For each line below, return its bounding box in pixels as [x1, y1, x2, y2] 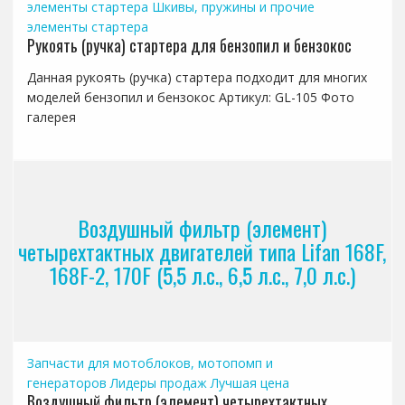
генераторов [26, 373, 107, 391]
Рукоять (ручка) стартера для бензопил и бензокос [26, 33, 352, 57]
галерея [26, 108, 76, 126]
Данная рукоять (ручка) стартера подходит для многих [26, 68, 367, 86]
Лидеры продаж [109, 373, 207, 391]
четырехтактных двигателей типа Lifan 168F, [18, 234, 387, 268]
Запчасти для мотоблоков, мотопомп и [26, 353, 273, 372]
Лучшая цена [210, 373, 289, 391]
